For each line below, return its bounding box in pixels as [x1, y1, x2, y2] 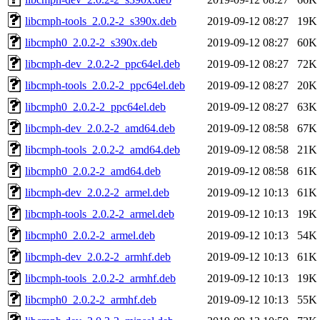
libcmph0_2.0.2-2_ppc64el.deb [25, 100, 166, 113]
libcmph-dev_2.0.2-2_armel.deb [25, 186, 169, 199]
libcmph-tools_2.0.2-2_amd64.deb [25, 143, 180, 156]
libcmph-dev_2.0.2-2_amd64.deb [25, 121, 175, 134]
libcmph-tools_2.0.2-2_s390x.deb [25, 14, 176, 27]
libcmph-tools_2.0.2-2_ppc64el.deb [25, 79, 185, 91]
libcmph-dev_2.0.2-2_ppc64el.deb [25, 57, 180, 70]
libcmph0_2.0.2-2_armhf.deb [25, 293, 156, 306]
